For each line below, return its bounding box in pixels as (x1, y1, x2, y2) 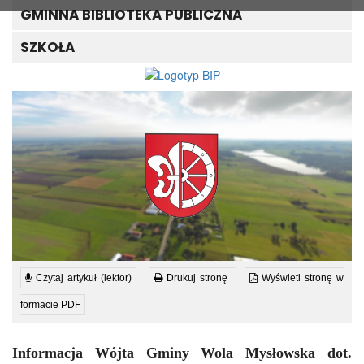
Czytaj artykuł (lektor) (32, 271, 132, 284)
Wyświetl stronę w (258, 271, 344, 284)
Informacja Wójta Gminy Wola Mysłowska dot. (12, 344, 352, 361)
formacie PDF (20, 298, 80, 310)
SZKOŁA (20, 37, 75, 58)
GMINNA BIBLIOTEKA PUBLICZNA (20, 5, 242, 25)
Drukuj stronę (162, 271, 227, 284)
